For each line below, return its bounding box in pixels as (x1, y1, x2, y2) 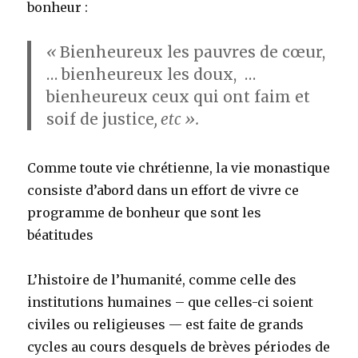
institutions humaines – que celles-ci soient (27, 294, 314, 311)
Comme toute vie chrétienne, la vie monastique (27, 160, 331, 177)
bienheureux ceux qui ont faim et (46, 86, 311, 106)
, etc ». (154, 109, 200, 129)
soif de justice (46, 109, 155, 129)
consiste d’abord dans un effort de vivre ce (27, 182, 300, 199)
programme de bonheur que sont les (27, 205, 262, 221)
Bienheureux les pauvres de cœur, (60, 42, 326, 62)
